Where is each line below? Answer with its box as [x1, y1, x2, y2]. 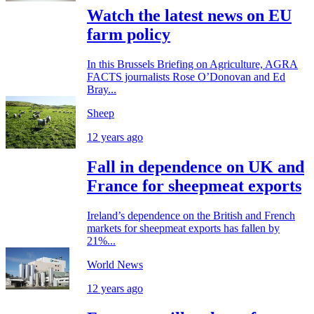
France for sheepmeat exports [87, 177, 301, 196]
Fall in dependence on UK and [87, 158, 304, 177]
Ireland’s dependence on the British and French [87, 209, 295, 221]
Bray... [87, 83, 116, 96]
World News [87, 258, 143, 271]
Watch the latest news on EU [87, 6, 292, 25]
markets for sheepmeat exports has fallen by [87, 221, 280, 234]
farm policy [87, 25, 170, 44]
